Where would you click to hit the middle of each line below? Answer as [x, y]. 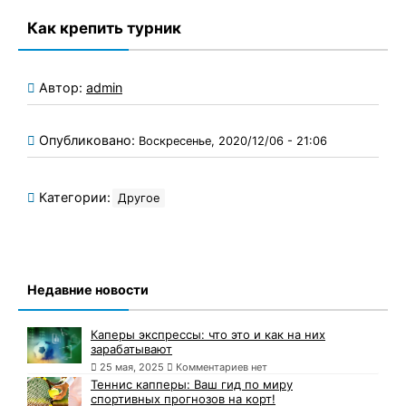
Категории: [73, 197]
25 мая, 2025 [132, 367]
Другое [139, 198]
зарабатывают [131, 348]
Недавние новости [88, 289]
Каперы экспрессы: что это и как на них [208, 334]
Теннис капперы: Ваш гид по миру [192, 384]
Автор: [63, 87]
